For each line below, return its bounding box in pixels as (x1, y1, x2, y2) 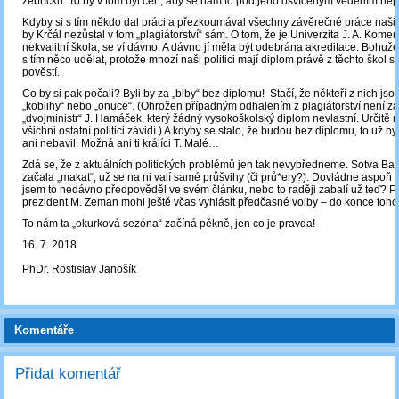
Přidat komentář (15, 364, 121, 382)
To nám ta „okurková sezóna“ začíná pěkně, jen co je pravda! (22, 217, 315, 231)
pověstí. (22, 66, 60, 79)
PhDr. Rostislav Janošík (22, 263, 136, 276)
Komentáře (14, 323, 74, 338)
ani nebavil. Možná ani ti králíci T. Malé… (22, 137, 219, 151)
